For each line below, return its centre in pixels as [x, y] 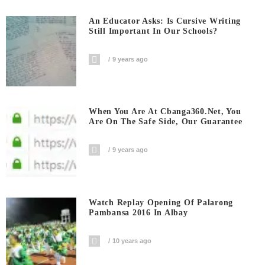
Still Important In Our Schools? [153, 31]
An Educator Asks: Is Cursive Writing [165, 21]
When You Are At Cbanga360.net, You [165, 112]
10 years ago [132, 240]
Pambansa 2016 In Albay [138, 212]
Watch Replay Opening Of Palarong [161, 202]
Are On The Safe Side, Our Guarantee [166, 122]
